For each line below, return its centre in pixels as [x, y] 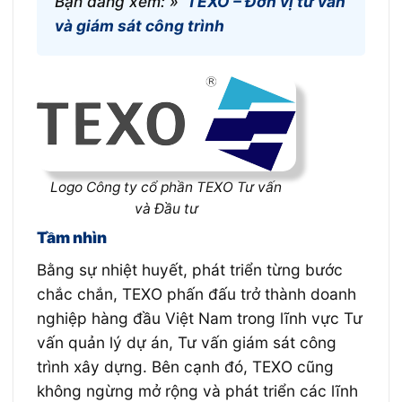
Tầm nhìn [71, 238]
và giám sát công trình [139, 26]
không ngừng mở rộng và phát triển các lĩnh [197, 391]
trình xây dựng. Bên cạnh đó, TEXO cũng [185, 367]
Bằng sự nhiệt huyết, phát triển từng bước [189, 270]
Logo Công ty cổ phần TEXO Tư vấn [166, 188]
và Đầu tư [166, 209]
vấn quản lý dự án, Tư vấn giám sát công [186, 342]
